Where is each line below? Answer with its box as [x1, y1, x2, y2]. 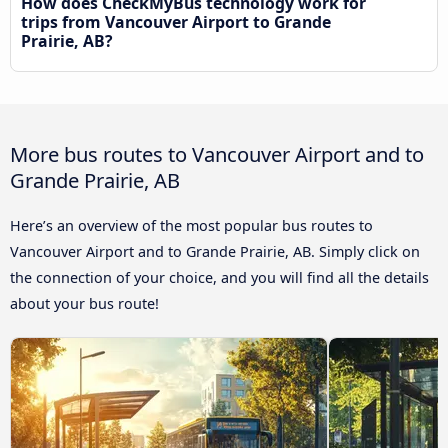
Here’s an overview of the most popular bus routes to [10, 216, 373, 236]
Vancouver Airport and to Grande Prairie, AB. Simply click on [10, 242, 420, 262]
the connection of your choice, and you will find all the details [10, 268, 429, 288]
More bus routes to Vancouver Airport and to [10, 140, 424, 169]
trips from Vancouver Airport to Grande [21, 11, 331, 34]
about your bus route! [10, 294, 159, 314]
